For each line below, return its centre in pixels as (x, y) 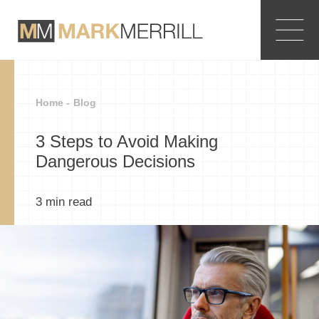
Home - (53, 103)
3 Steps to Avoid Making (127, 141)
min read (69, 202)
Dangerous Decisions (115, 161)
